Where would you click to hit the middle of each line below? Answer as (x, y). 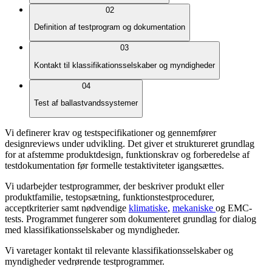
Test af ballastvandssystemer (86, 103)
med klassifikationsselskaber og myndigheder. (92, 229)
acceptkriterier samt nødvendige (67, 208)
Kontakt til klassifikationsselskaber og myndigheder (124, 65)
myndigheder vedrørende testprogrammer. (85, 261)
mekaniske (194, 208)
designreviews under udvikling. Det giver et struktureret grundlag (130, 143)
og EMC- (234, 208)
